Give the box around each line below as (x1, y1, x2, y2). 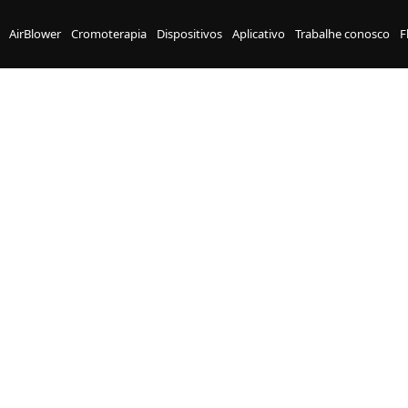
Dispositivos (157, 25, 223, 42)
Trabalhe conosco (294, 25, 390, 42)
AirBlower (9, 25, 62, 42)
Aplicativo (231, 25, 285, 42)
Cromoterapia (71, 25, 148, 42)
